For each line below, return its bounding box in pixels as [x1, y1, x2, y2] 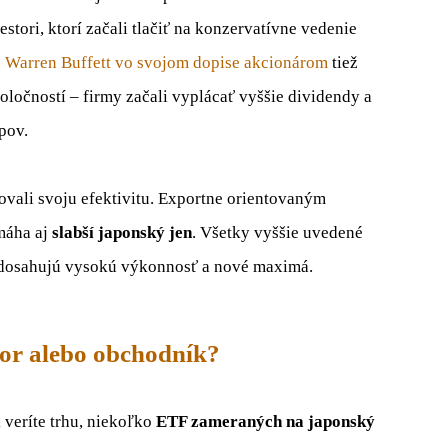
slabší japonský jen [52, 222, 192, 242]
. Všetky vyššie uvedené [192, 222, 363, 242]
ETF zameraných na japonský [156, 412, 375, 432]
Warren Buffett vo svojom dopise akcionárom [5, 52, 328, 72]
